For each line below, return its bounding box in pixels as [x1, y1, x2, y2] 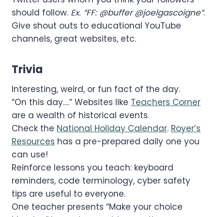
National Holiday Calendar [57, 122, 167, 134]
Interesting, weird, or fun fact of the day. [12, 83, 180, 95]
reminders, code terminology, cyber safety [12, 174, 190, 186]
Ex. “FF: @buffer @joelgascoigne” [71, 6, 203, 18]
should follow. [12, 6, 71, 18]
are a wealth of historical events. [12, 109, 149, 121]
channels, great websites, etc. [12, 32, 136, 45]
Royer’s [171, 122, 201, 134]
